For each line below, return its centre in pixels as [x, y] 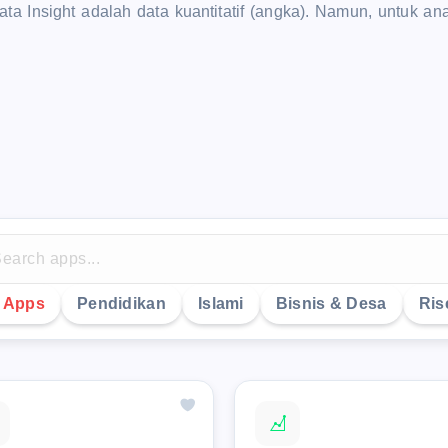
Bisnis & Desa [331, 303]
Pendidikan [121, 303]
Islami [220, 303]
